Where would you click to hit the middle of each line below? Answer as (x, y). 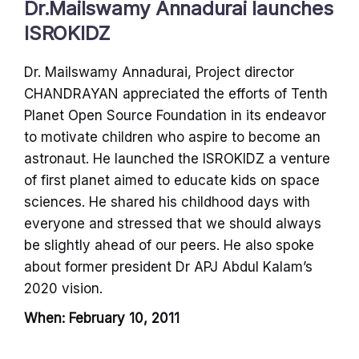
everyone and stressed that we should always (173, 223)
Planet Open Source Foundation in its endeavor (175, 115)
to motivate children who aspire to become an (172, 137)
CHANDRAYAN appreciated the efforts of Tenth (176, 93)
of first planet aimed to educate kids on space (172, 180)
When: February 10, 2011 (102, 318)
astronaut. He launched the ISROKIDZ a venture (177, 158)
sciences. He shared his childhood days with (167, 202)
